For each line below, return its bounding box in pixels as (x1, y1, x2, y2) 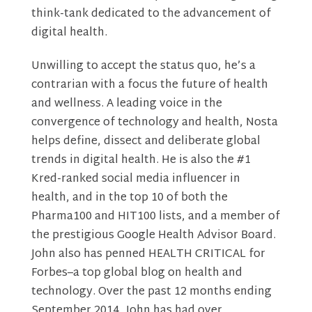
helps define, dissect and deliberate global (31, 132, 260, 153)
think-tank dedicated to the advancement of (31, 4, 271, 25)
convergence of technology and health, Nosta (31, 113, 278, 134)
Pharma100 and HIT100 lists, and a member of (31, 207, 280, 228)
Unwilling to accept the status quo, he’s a (31, 56, 256, 77)
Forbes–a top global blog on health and (31, 263, 242, 284)
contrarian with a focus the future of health (31, 75, 268, 96)
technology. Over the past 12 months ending (31, 282, 272, 303)
